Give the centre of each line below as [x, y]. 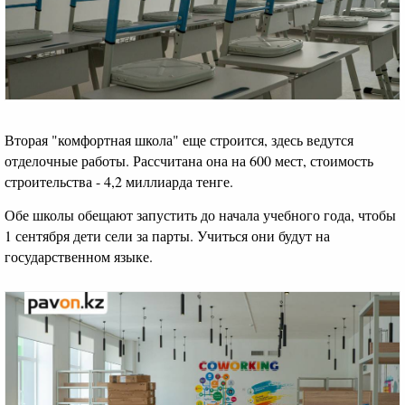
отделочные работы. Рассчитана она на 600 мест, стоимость [189, 161]
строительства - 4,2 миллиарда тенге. [121, 182]
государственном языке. [81, 256]
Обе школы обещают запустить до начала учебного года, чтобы [200, 214]
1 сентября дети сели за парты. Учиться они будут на [167, 235]
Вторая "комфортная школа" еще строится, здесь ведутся [179, 140]
